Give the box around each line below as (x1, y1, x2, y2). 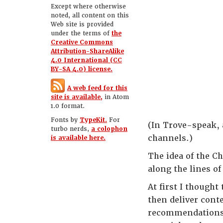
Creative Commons (51, 38, 113, 46)
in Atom (103, 93, 129, 101)
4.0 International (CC (51, 56, 122, 64)
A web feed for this (67, 84, 127, 92)
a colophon (91, 125, 127, 133)
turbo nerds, (51, 125, 91, 133)
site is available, (51, 93, 103, 101)
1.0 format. (51, 102, 85, 110)
